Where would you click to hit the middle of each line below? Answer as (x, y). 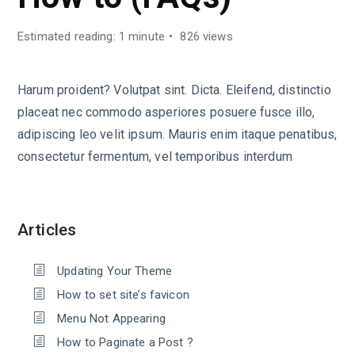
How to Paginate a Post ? (125, 342)
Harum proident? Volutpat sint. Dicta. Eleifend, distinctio (174, 90)
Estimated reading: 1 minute (92, 36)
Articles (47, 230)
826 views (205, 36)
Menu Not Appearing (111, 319)
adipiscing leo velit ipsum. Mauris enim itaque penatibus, (177, 134)
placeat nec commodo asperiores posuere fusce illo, (166, 112)
